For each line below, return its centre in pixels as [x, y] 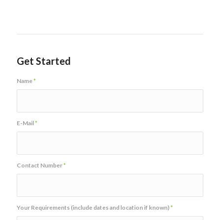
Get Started [43, 61]
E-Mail [26, 123]
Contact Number [40, 165]
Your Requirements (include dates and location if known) [93, 207]
